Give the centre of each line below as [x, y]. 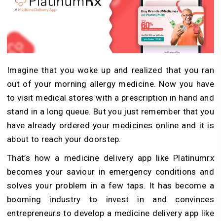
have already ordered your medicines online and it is [110, 125]
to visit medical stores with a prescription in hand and [110, 97]
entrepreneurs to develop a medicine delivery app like [110, 213]
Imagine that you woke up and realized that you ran [110, 70]
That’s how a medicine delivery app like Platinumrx [110, 158]
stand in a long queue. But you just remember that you [110, 111]
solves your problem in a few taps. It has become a [110, 185]
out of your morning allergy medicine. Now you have [110, 84]
